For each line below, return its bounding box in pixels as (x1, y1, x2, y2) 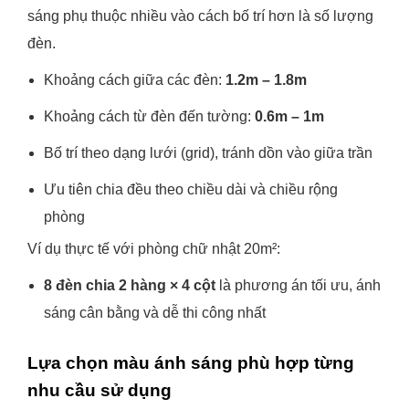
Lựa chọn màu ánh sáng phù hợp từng (27, 353, 354, 372)
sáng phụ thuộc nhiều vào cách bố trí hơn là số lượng (27, 8, 373, 24)
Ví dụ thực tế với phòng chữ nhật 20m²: (27, 241, 280, 257)
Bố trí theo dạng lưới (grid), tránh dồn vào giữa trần (44, 145, 372, 161)
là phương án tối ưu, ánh (215, 278, 381, 293)
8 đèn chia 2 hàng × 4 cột (44, 278, 215, 293)
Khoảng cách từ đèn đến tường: (44, 109, 255, 124)
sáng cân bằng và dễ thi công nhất (44, 305, 266, 320)
